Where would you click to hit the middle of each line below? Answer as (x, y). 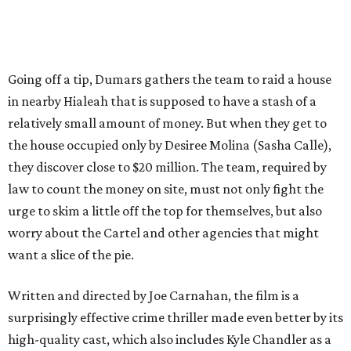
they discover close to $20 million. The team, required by (167, 167)
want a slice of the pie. (71, 255)
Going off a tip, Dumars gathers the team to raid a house (170, 80)
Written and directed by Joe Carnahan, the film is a (154, 296)
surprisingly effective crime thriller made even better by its (175, 318)
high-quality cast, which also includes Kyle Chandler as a (170, 340)
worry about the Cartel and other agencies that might (163, 233)
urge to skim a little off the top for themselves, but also (165, 211)
